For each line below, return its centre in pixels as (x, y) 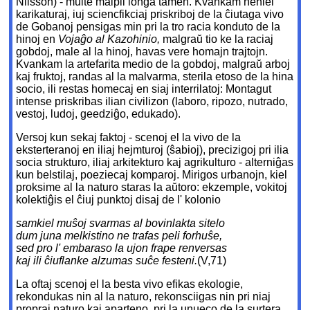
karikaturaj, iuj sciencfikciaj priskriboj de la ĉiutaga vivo (150, 15)
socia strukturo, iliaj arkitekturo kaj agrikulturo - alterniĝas (155, 163)
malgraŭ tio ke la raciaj (218, 39)
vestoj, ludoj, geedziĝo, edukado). (99, 114)
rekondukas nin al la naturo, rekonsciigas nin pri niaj (144, 297)
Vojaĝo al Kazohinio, (111, 39)
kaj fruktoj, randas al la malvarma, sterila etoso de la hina (155, 77)
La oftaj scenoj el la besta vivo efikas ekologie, (130, 284)
